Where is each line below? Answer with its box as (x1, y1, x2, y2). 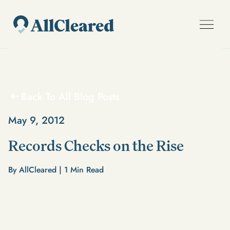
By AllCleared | (8, 163, 64, 176)
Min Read (67, 163, 104, 176)
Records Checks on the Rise (8, 136, 184, 156)
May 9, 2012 (8, 112, 65, 127)
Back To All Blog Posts (21, 89, 119, 104)
